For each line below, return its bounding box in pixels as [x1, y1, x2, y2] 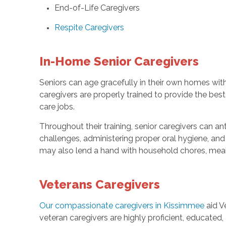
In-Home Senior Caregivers [39, 54, 199, 69]
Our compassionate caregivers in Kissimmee [39, 201, 204, 211]
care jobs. [39, 102, 75, 112]
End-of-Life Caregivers [54, 3, 140, 13]
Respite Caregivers [54, 23, 124, 33]
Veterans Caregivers [39, 177, 160, 192]
